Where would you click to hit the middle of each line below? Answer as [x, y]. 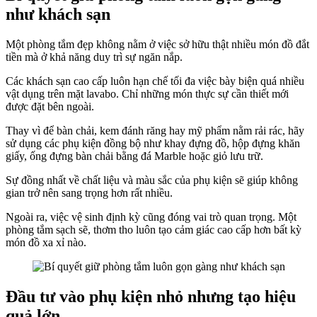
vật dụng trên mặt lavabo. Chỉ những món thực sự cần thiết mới [147, 94]
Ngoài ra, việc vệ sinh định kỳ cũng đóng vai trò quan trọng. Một [151, 217]
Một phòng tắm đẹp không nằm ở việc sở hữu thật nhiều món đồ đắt [157, 45]
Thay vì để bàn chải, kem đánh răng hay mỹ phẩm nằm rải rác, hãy [155, 131]
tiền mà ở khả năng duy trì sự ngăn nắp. [94, 57]
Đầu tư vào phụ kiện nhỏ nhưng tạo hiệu [151, 297]
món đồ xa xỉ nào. [46, 243]
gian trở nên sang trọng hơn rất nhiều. [89, 193]
